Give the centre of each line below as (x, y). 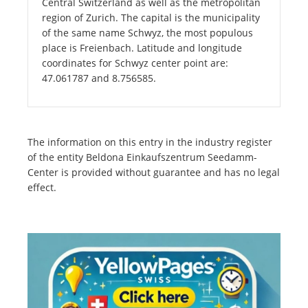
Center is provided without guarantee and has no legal (154, 173)
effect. (42, 188)
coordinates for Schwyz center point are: (135, 63)
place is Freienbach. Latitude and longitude (142, 48)
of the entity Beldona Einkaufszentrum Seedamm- (142, 157)
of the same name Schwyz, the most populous (147, 33)
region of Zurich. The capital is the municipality (151, 18)
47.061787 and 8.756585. (99, 78)
